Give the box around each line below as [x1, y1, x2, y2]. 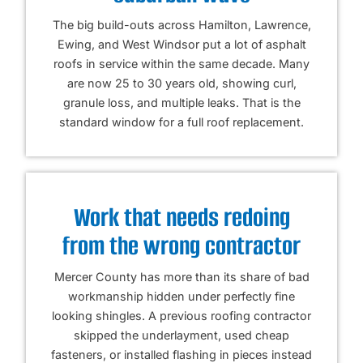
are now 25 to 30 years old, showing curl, [66, 75, 297, 90]
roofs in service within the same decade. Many [53, 56, 310, 70]
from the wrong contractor [62, 228, 301, 263]
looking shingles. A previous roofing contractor [52, 308, 311, 322]
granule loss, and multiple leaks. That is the [62, 95, 301, 109]
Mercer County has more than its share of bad [53, 269, 310, 284]
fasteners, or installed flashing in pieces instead [51, 347, 312, 361]
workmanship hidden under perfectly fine [68, 288, 295, 303]
